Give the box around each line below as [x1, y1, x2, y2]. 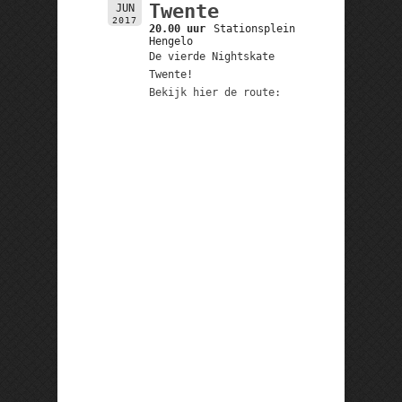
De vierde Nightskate [148, 49, 275, 63]
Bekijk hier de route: [148, 85, 281, 99]
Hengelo [148, 34, 193, 48]
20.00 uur [148, 22, 205, 35]
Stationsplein [214, 22, 296, 35]
